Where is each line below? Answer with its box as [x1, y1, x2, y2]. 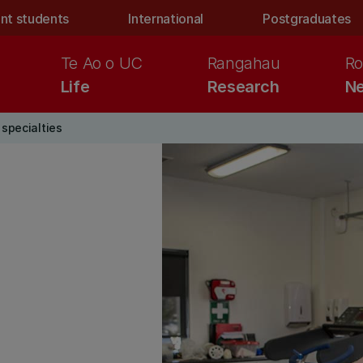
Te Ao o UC [60, 53, 143, 73]
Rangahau [207, 53, 280, 73]
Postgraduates [263, 11, 352, 27]
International [128, 11, 204, 27]
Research [207, 77, 280, 96]
